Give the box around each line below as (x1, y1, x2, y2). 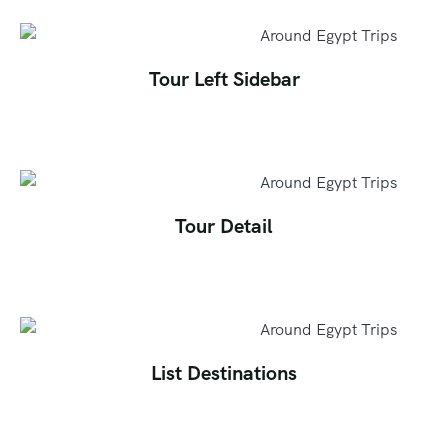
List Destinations (151, 359, 297, 386)
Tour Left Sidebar (148, 65, 300, 92)
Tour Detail (175, 212, 273, 239)
